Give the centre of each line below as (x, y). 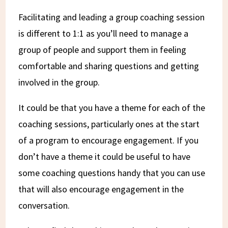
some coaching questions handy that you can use (112, 173)
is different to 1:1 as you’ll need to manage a (104, 33)
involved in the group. (59, 82)
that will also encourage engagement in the (101, 189)
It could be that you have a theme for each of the (112, 107)
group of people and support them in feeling (103, 49)
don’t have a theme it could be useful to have (105, 156)
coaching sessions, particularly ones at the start (109, 124)
